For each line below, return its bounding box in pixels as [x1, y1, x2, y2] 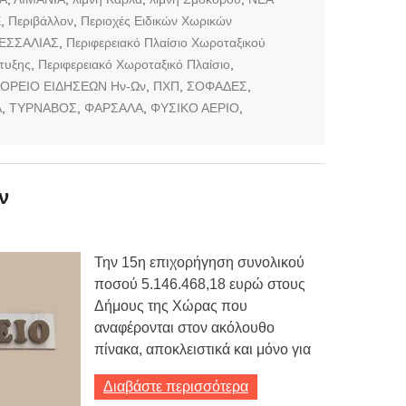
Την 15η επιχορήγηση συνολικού [94, 254, 304, 270]
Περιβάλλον [8, 13, 73, 28]
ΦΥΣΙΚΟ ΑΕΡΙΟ [150, 100, 239, 115]
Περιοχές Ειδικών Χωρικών [81, 13, 232, 28]
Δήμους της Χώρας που [94, 297, 247, 314]
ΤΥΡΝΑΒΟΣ [9, 100, 77, 115]
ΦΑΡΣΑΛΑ [84, 100, 143, 115]
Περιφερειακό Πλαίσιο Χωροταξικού [66, 34, 266, 50]
